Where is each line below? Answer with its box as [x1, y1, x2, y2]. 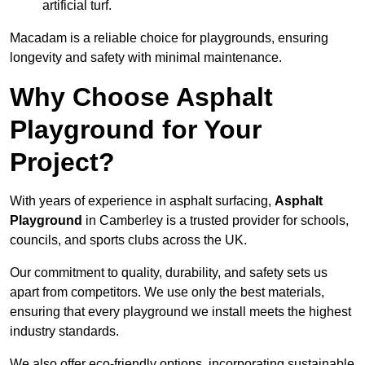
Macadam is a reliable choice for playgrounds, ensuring [10, 31, 328, 46]
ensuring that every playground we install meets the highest [10, 305, 351, 319]
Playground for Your [10, 115, 262, 145]
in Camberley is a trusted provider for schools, [82, 213, 349, 228]
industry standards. [10, 324, 119, 339]
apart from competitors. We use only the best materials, [10, 285, 324, 300]
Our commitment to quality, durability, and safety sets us [10, 266, 328, 280]
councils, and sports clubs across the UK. [10, 233, 247, 248]
